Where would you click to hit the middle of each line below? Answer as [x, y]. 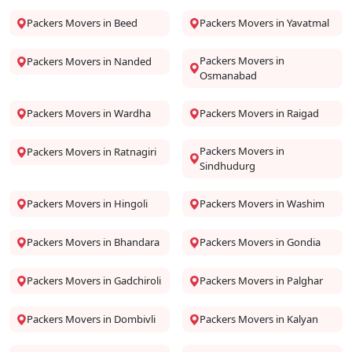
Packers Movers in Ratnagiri [92, 152]
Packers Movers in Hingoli [87, 203]
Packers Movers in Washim [262, 203]
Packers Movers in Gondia [260, 242]
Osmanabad [228, 75]
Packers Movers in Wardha [89, 113]
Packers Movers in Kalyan [259, 319]
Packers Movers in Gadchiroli [94, 280]
